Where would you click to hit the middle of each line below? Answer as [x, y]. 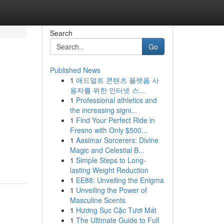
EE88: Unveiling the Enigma [120, 180]
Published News [75, 70]
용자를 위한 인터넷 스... [107, 90]
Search [61, 33]
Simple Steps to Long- [111, 160]
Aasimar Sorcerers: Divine [117, 140]
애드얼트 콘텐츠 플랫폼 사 [117, 80]
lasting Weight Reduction [109, 170]
